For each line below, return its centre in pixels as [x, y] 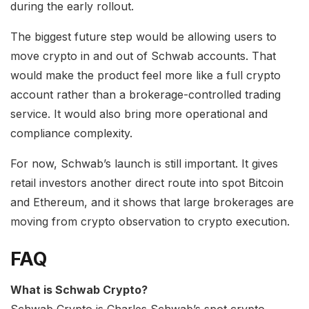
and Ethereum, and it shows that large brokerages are [152, 202]
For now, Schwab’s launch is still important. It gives [144, 163]
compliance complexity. [71, 133]
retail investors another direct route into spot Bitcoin [147, 182]
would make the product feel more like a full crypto [146, 75]
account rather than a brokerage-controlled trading [146, 94]
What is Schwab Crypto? [79, 290]
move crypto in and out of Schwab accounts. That [143, 56]
